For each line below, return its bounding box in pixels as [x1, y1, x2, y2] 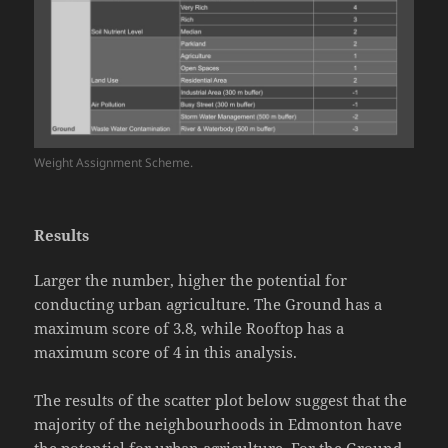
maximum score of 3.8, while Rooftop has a [34, 318, 345, 339]
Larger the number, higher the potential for [34, 270, 348, 291]
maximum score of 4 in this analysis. [34, 342, 302, 363]
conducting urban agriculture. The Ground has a [34, 294, 383, 315]
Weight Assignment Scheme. [34, 154, 194, 172]
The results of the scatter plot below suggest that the [34, 390, 408, 411]
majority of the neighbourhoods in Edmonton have [34, 414, 403, 435]
